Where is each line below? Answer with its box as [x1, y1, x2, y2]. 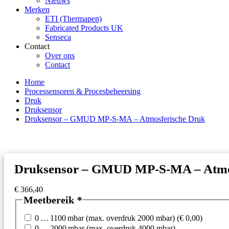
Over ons [45, 51, 75, 60]
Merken [25, 5, 50, 14]
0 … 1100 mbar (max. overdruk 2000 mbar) [35, 214, 177, 223]
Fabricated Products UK [45, 24, 123, 32]
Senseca [45, 33, 71, 41]
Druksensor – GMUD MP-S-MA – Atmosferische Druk [25, 114, 205, 123]
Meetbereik [24, 194, 77, 205]
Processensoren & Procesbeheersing [25, 87, 141, 96]
